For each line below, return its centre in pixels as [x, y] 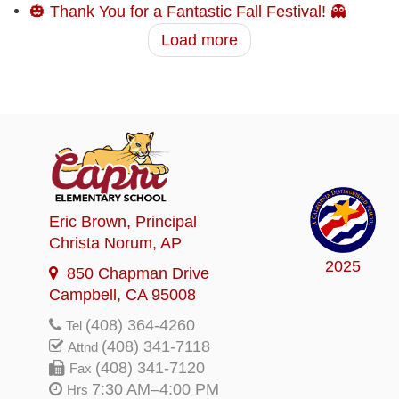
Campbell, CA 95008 [122, 295]
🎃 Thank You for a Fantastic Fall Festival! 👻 [187, 12]
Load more [199, 41]
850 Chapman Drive [138, 274]
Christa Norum [101, 244]
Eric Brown [88, 222]
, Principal [162, 222]
